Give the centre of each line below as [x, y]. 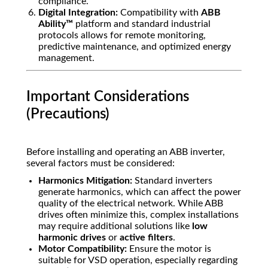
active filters [146, 238]
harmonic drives [72, 238]
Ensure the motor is [169, 249]
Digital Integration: [78, 13]
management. [66, 58]
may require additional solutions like [115, 226]
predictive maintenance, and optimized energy [135, 47]
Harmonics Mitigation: [85, 181]
